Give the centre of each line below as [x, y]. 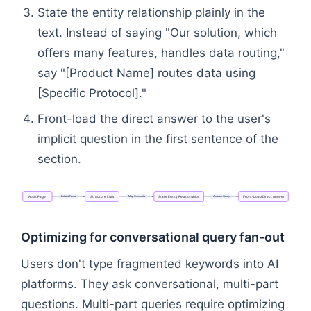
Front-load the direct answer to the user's [154, 118]
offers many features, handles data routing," [161, 52]
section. [59, 159]
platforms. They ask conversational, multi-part [150, 284]
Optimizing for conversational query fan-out [153, 237]
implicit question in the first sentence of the [158, 138]
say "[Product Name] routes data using [146, 73]
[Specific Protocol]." [92, 93]
